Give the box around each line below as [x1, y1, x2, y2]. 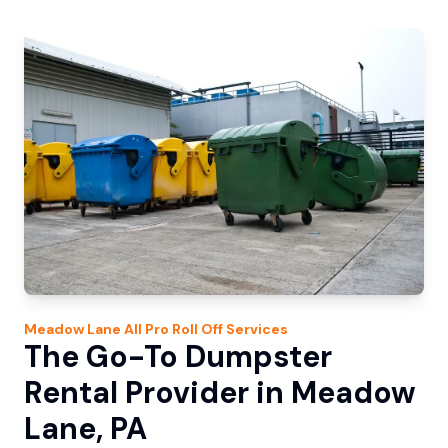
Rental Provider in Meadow [24, 373, 416, 413]
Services [223, 320, 288, 339]
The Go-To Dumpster [24, 337, 332, 377]
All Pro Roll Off [124, 320, 223, 339]
